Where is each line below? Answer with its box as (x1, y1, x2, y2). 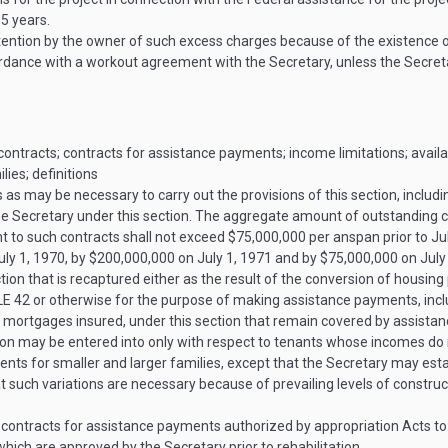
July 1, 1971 (197, 250, 272, 266)
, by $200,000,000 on (65, 250, 197, 266)
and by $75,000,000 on (272, 250, 420, 266)
